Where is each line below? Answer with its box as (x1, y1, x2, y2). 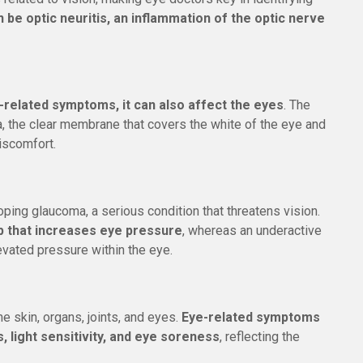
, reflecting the (220, 329, 300, 344)
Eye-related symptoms (181, 310, 320, 325)
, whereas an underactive (182, 223, 322, 238)
